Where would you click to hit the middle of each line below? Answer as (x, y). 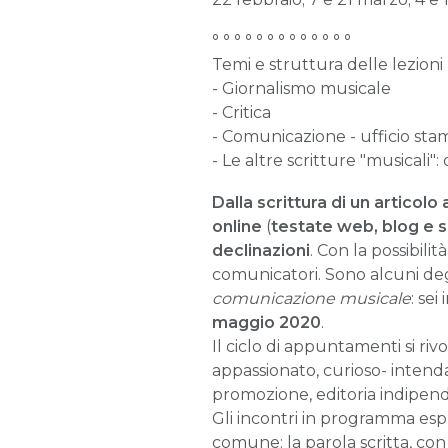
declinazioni (261, 250)
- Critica (241, 113)
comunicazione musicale (311, 298)
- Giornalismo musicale (301, 89)
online (239, 226)
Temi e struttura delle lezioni (327, 65)
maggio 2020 (266, 322)
